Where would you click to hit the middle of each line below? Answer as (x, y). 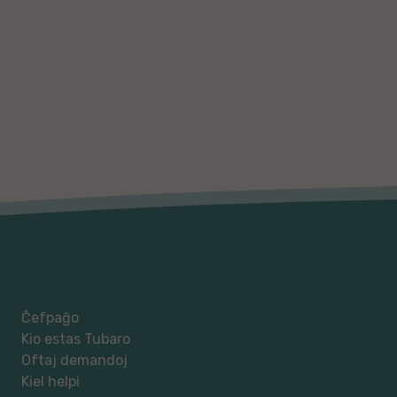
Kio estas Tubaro (76, 339)
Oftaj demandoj (74, 360)
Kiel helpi (51, 381)
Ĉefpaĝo (50, 317)
